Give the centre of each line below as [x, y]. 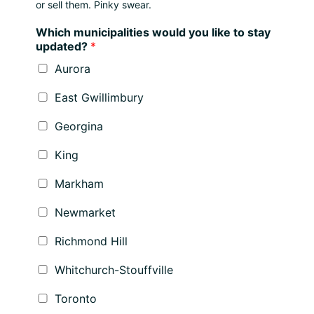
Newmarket [85, 213]
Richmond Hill [91, 241]
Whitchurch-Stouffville [114, 270]
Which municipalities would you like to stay [153, 33]
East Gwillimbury [99, 98]
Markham [79, 184]
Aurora [73, 69]
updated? [63, 47]
